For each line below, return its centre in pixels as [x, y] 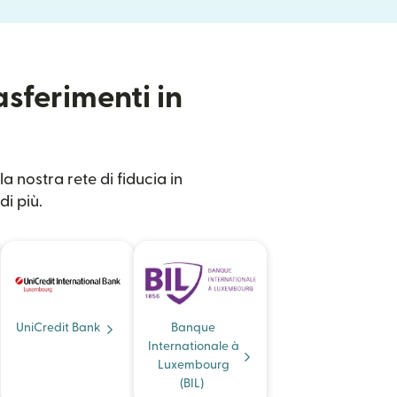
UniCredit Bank [58, 328]
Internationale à [193, 346]
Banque [193, 328]
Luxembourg [193, 365]
